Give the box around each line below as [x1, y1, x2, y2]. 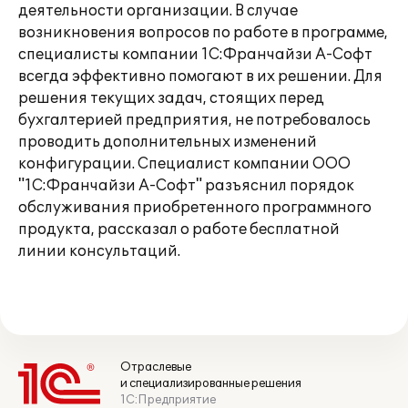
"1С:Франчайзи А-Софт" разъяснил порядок [18, 177, 354, 195]
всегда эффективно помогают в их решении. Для [18, 67, 382, 86]
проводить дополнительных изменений [18, 133, 317, 151]
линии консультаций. [18, 242, 180, 260]
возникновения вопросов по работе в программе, [18, 24, 388, 42]
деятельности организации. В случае [18, 2, 298, 20]
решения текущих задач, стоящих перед [18, 89, 324, 107]
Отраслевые [120, 360, 191, 374]
